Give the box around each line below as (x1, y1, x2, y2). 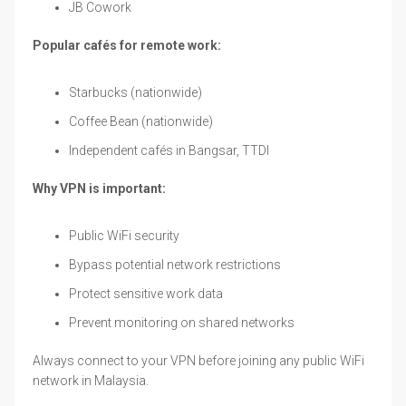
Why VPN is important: (33, 180, 166, 196)
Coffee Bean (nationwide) (69, 113, 213, 129)
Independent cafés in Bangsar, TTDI (69, 142, 269, 158)
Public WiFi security (69, 227, 179, 243)
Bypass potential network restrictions (69, 256, 281, 272)
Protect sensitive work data (69, 285, 223, 301)
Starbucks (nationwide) (69, 84, 202, 100)
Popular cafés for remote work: (33, 37, 221, 53)
